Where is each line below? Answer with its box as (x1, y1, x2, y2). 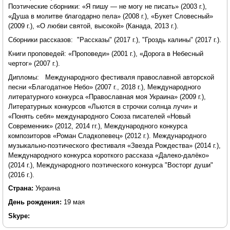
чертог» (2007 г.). (8, 59, 60, 67)
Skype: (8, 212, 30, 220)
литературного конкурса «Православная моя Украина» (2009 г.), (8, 92, 206, 101)
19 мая (64, 198, 85, 206)
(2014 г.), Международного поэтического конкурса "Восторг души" (8, 161, 213, 169)
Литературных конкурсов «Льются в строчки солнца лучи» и (8, 102, 197, 110)
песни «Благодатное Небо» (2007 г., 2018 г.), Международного (8, 83, 201, 91)
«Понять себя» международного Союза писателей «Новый (8, 112, 190, 120)
